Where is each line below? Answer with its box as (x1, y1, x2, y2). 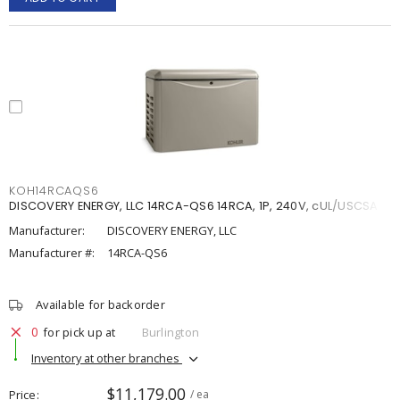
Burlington (141, 323, 199, 340)
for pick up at (43, 323, 116, 340)
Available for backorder (36, 296, 165, 312)
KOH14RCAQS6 (9, 183, 99, 198)
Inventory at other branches (31, 349, 182, 366)
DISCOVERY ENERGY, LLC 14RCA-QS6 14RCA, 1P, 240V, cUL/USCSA (9, 198, 379, 213)
